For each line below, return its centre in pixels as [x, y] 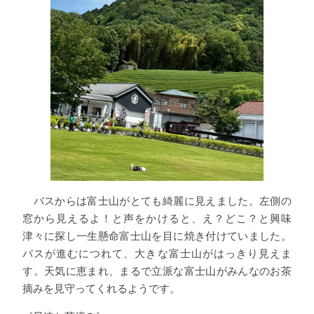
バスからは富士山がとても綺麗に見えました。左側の [157, 200]
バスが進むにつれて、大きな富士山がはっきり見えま [157, 253]
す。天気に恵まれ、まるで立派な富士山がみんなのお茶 [157, 271]
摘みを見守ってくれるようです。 [102, 288]
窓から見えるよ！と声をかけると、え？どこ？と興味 [157, 218]
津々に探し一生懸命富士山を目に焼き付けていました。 [157, 235]
